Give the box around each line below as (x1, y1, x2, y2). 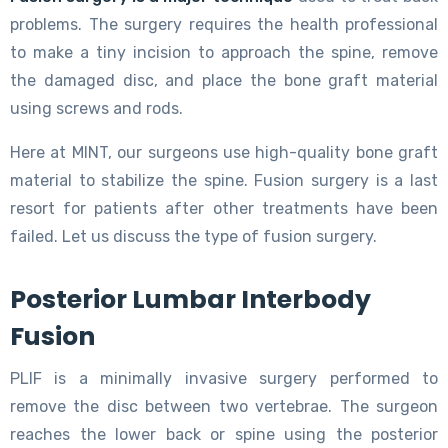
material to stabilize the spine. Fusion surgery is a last (10, 170, 438, 190)
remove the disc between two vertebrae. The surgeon (10, 396, 438, 416)
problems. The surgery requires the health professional (10, 14, 438, 34)
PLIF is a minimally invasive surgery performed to (10, 368, 438, 388)
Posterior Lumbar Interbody (10, 281, 371, 317)
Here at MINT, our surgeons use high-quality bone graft (10, 142, 438, 162)
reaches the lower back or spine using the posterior (10, 424, 438, 444)
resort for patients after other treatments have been (10, 198, 438, 218)
